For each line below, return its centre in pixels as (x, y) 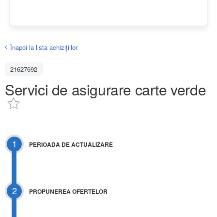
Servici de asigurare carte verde (106, 89)
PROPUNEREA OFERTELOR (68, 192)
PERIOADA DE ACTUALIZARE (71, 145)
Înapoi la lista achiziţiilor (44, 47)
